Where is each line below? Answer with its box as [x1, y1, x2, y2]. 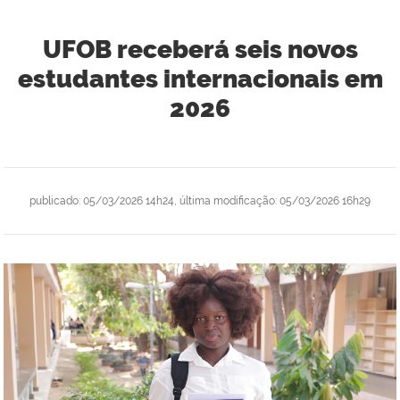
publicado [29, 194, 79, 207]
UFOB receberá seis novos [42, 34, 358, 64]
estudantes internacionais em [17, 63, 383, 94]
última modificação [179, 194, 275, 207]
